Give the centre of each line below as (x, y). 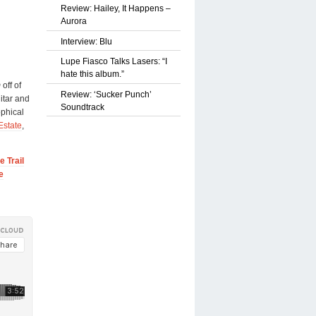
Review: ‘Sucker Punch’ (106, 94)
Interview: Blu (86, 41)
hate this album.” (92, 74)
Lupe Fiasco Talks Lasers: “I (114, 62)
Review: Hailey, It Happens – (116, 8)
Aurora (74, 21)
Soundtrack (83, 107)
